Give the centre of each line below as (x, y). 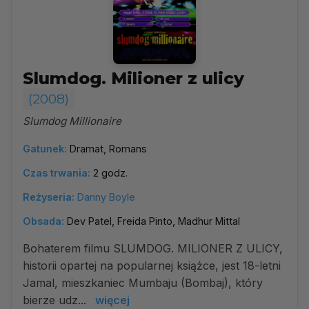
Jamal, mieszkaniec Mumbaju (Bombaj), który (143, 283)
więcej (112, 300)
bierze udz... (56, 300)
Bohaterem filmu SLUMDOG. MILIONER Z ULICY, (153, 248)
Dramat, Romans (108, 149)
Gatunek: (45, 149)
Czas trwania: (57, 173)
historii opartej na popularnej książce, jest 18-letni (152, 266)
